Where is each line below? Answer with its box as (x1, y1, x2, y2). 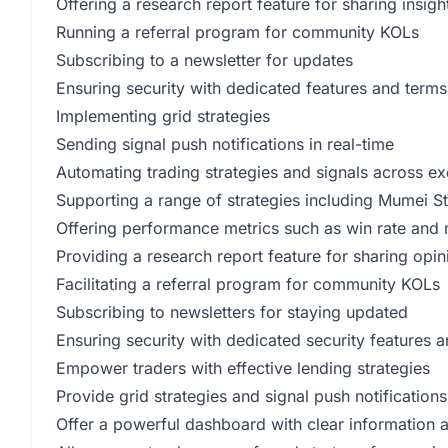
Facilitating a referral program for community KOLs (56, 274, 440, 294)
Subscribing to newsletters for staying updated (56, 302, 408, 322)
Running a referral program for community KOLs (56, 22, 419, 42)
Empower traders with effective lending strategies (56, 358, 430, 378)
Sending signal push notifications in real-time (56, 134, 394, 154)
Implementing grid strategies (56, 106, 270, 126)
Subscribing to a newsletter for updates (56, 50, 353, 70)
